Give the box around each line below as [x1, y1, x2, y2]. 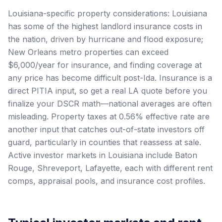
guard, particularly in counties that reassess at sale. [8, 137, 201, 147]
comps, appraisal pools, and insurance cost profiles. [8, 175, 205, 186]
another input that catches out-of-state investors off [8, 124, 205, 134]
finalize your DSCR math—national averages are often [8, 98, 212, 109]
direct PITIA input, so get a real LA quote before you [8, 85, 207, 96]
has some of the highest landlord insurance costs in [8, 21, 202, 31]
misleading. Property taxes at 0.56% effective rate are [8, 111, 210, 121]
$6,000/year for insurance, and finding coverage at [8, 59, 202, 70]
